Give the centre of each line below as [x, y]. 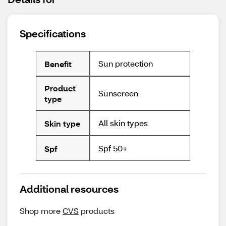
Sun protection [126, 63]
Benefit [58, 64]
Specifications [53, 33]
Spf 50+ [113, 148]
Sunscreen [119, 93]
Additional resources [69, 189]
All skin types [123, 123]
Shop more [41, 211]
